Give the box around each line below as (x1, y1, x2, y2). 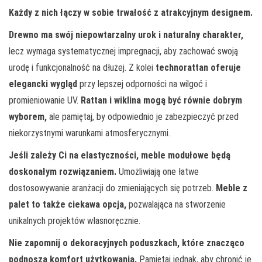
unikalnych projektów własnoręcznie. (9, 215, 140, 226)
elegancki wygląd (9, 78, 77, 89)
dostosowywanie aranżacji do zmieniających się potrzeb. (9, 182, 216, 194)
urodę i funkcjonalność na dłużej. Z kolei (9, 61, 156, 73)
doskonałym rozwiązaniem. (9, 166, 116, 177)
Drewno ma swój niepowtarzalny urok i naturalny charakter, (9, 29, 243, 40)
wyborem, (9, 111, 47, 122)
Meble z (216, 182, 247, 194)
